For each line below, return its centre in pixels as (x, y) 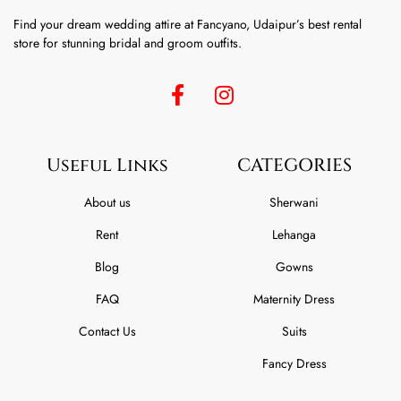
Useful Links (107, 165)
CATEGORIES (294, 165)
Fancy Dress (294, 363)
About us (107, 202)
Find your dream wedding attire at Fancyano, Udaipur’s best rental (188, 24)
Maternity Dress (294, 299)
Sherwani (294, 202)
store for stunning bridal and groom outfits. (128, 43)
